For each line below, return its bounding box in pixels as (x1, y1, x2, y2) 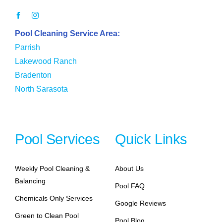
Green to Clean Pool (14, 212, 79, 220)
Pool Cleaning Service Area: (14, 29, 120, 38)
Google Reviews (114, 199, 166, 208)
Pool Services (14, 131, 100, 148)
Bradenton (14, 71, 52, 80)
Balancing (14, 177, 46, 185)
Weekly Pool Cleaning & (14, 165, 90, 173)
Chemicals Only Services (14, 194, 93, 203)
